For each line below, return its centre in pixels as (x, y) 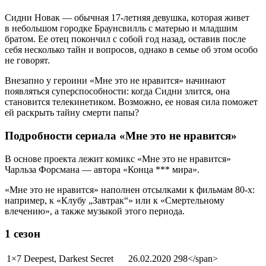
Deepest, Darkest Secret (69, 259)
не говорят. (27, 61)
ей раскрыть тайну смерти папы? (72, 113)
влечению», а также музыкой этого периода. (95, 211)
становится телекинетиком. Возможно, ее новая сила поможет (131, 102)
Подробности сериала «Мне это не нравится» (121, 136)
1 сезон (23, 234)
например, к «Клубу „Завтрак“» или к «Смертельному (115, 200)
